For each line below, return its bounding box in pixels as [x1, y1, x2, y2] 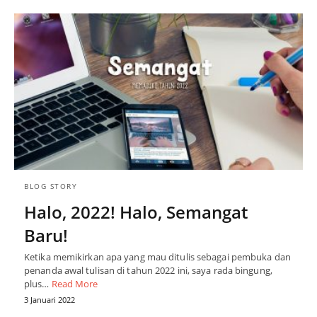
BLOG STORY [24, 181, 77, 192]
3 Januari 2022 [24, 294, 75, 306]
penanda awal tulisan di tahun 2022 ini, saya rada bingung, [24, 264, 272, 277]
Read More [51, 277, 98, 291]
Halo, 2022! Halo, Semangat [24, 200, 248, 224]
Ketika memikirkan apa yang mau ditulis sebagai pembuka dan [24, 250, 291, 264]
